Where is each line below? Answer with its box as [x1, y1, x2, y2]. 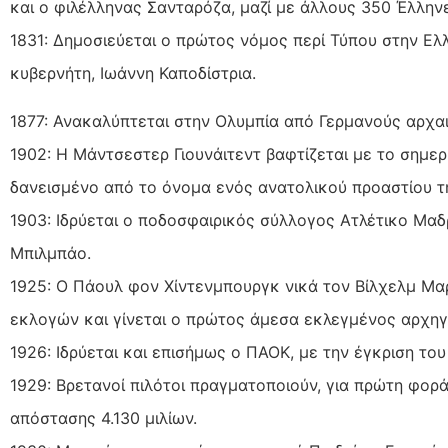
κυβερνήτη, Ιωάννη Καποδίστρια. [10, 63, 256, 84]
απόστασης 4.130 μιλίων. [10, 407, 197, 428]
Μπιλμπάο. [10, 242, 91, 263]
